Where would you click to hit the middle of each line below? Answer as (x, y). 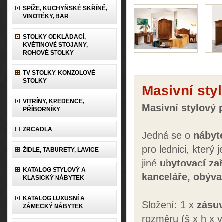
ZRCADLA (37, 129)
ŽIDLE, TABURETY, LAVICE (61, 150)
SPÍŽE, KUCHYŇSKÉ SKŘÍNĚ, (65, 8)
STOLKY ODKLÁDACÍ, (54, 37)
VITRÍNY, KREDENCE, (54, 101)
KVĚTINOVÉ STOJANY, (55, 45)
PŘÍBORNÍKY (42, 109)
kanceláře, (167, 177)
